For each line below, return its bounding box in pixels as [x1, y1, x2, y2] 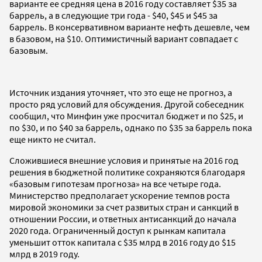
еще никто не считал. [9, 133, 96, 145]
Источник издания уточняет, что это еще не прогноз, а [9, 86, 232, 98]
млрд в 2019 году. [9, 247, 80, 260]
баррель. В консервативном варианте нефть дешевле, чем [9, 20, 250, 33]
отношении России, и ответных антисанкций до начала [9, 212, 236, 225]
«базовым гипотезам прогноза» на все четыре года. [9, 177, 221, 189]
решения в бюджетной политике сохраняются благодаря [9, 166, 245, 178]
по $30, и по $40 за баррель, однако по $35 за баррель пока [9, 121, 252, 133]
